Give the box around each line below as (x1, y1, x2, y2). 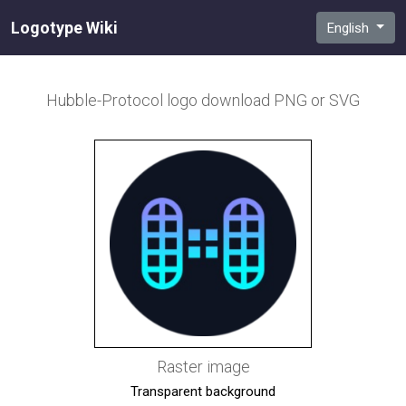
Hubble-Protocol (46, 91, 167, 110)
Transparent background (130, 382, 275, 400)
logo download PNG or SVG (167, 91, 360, 110)
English (326, 19, 372, 36)
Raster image (156, 356, 250, 376)
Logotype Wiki (11, 17, 118, 37)
